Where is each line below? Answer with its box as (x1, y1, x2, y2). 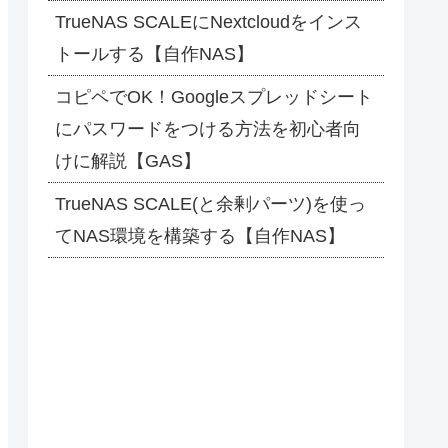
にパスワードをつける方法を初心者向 (55, 119, 361, 140)
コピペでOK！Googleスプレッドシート (55, 87, 373, 108)
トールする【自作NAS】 (55, 44, 254, 65)
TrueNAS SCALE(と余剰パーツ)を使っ (55, 194, 366, 215)
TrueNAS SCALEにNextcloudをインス (55, 12, 362, 33)
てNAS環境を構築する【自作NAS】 (55, 226, 345, 247)
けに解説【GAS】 (55, 151, 201, 172)
